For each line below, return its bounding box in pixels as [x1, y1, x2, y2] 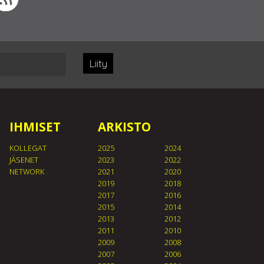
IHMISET [9, 118, 61, 135]
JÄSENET [9, 154, 38, 165]
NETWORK [9, 166, 44, 177]
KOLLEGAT [9, 142, 47, 153]
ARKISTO [98, 118, 151, 135]
